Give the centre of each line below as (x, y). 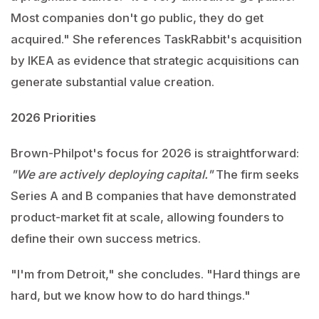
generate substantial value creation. (113, 82)
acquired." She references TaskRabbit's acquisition (156, 39)
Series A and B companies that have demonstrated (153, 196)
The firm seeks (256, 174)
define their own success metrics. (106, 239)
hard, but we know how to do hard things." (131, 296)
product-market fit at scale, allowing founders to (147, 217)
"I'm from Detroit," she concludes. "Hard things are (156, 274)
